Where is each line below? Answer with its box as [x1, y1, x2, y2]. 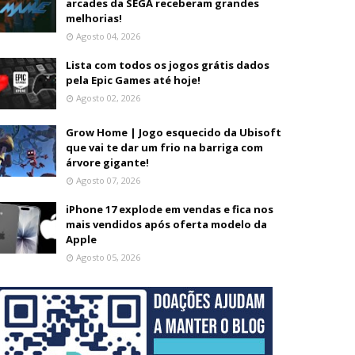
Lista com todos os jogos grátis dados [66, 58, 269, 72]
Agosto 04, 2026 [76, 30, 140, 42]
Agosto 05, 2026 [76, 251, 140, 263]
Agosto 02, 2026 [76, 92, 140, 104]
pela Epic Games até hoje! [66, 73, 200, 87]
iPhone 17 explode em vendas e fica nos [66, 202, 273, 216]
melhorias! [66, 11, 122, 25]
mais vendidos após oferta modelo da [66, 217, 267, 231]
